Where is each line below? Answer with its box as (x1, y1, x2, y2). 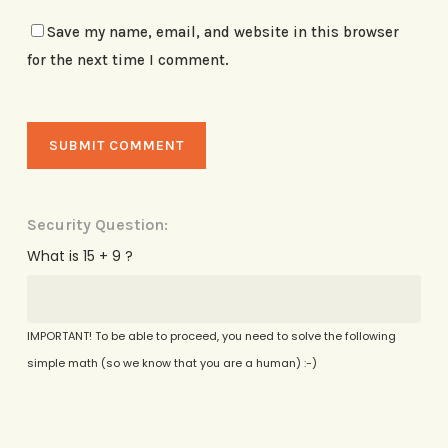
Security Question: (26, 215, 168, 235)
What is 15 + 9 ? (26, 246, 133, 267)
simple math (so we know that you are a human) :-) (26, 355, 317, 372)
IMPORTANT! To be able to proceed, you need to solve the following (26, 328, 396, 345)
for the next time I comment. (26, 51, 229, 70)
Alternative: (26, 426, 109, 445)
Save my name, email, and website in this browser (46, 23, 399, 42)
